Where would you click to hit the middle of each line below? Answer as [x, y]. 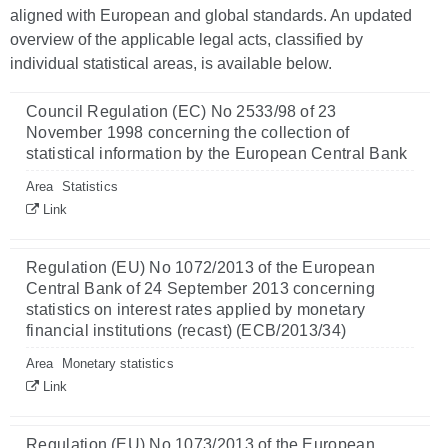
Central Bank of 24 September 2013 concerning [201, 288]
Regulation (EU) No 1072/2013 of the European [201, 267]
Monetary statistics [118, 363]
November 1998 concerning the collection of [188, 132]
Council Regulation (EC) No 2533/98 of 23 [181, 111]
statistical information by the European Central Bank [217, 153]
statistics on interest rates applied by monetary [196, 309]
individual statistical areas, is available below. [171, 63]
